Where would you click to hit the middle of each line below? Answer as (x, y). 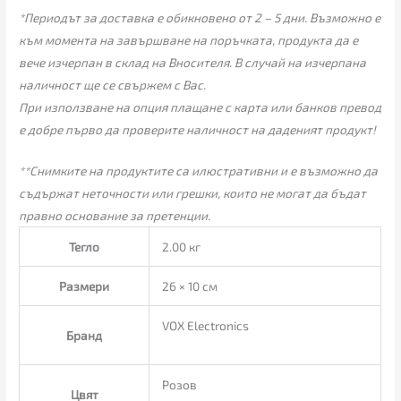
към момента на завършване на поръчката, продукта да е (189, 39)
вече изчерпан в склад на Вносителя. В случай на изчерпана (193, 62)
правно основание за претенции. (115, 216)
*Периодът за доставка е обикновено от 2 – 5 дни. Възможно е (200, 17)
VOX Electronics (205, 326)
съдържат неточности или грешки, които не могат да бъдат (193, 193)
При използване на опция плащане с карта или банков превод (200, 107)
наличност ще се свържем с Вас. (113, 84)
